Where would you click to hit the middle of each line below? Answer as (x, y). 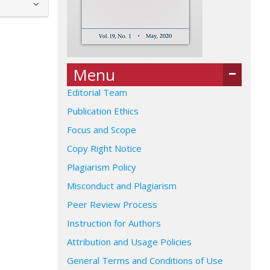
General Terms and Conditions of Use (145, 260)
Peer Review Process (112, 204)
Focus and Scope (102, 130)
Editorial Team (97, 92)
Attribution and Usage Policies (129, 242)
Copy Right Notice (104, 148)
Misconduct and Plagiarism (122, 186)
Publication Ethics (103, 111)
